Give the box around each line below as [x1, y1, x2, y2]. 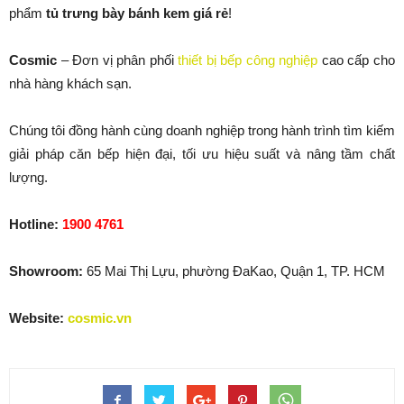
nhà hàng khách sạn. [9, 76, 132, 92]
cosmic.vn [68, 310, 132, 326]
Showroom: [9, 263, 87, 280]
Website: [9, 310, 64, 326]
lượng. [9, 170, 48, 186]
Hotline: [9, 216, 62, 233]
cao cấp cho [317, 52, 396, 69]
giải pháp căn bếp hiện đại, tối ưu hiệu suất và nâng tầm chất [9, 146, 395, 162]
